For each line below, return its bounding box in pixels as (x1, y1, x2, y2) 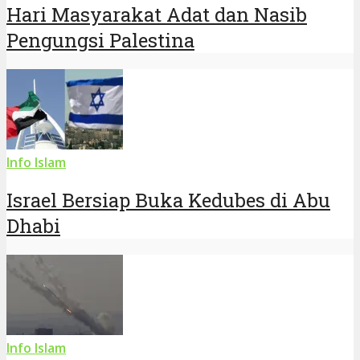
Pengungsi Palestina (6, 27, 194, 54)
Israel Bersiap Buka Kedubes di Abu (6, 187, 330, 214)
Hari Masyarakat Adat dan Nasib (6, 2, 307, 28)
